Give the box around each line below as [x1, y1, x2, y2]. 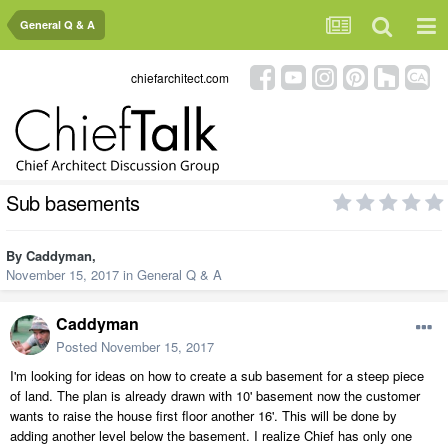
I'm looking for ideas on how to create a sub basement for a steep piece [10, 366, 424, 386]
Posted [56, 337, 101, 357]
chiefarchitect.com [131, 68, 229, 86]
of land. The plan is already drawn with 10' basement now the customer [10, 386, 420, 406]
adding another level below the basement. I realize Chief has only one [10, 426, 412, 446]
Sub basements [6, 188, 140, 218]
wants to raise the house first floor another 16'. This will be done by [10, 406, 397, 426]
